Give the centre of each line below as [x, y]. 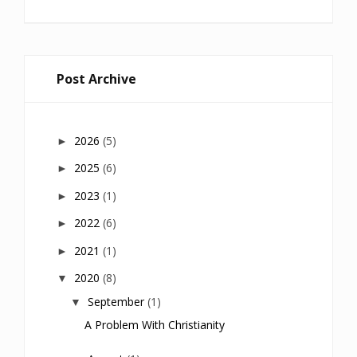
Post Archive [96, 78]
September [117, 301]
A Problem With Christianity [154, 325]
